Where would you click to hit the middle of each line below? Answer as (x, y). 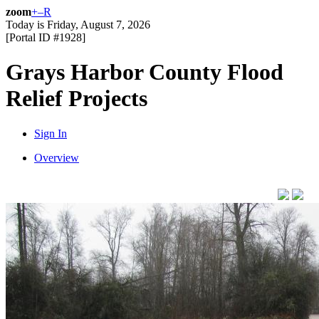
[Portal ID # (32, 37)
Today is (26, 25)
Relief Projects (77, 99)
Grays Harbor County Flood (145, 72)
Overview (57, 157)
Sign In (51, 133)
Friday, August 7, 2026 (99, 25)
